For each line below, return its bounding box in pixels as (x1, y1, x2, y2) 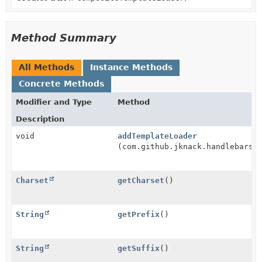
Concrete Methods (19, 79, 104, 88)
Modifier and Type (16, 98, 92, 106)
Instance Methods (90, 63, 173, 72)
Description (16, 115, 64, 123)
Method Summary (11, 32, 116, 44)
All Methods (19, 63, 74, 72)
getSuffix (118, 244, 160, 253)
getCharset (118, 176, 165, 185)
